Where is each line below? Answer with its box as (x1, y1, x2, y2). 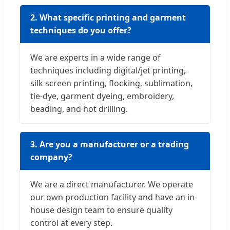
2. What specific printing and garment (30, 12, 186, 24)
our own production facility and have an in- (30, 191, 197, 203)
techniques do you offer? (30, 25, 131, 36)
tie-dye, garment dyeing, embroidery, (30, 90, 174, 102)
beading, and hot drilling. (30, 103, 128, 115)
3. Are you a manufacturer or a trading (30, 139, 189, 150)
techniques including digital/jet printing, (30, 65, 186, 76)
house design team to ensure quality (30, 204, 172, 216)
